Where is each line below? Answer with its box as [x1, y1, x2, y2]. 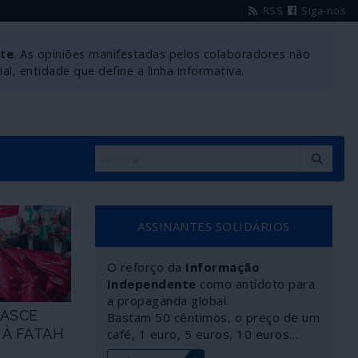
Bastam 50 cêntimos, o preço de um [106, 309, 320, 325]
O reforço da [106, 259, 185, 275]
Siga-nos [298, 3, 346, 18]
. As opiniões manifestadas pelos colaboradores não [14, 46, 311, 62]
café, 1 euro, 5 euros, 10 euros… [106, 326, 299, 342]
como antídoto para [196, 276, 315, 292]
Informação [185, 259, 260, 275]
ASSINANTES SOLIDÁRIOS [137, 218, 290, 234]
